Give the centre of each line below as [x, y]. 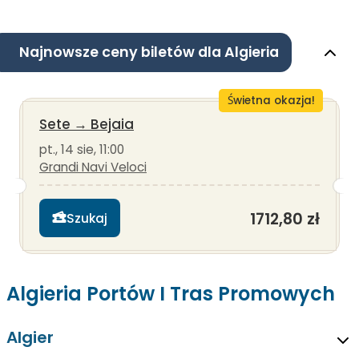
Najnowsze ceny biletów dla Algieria [149, 52]
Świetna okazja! [271, 101]
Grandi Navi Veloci [93, 167]
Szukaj [87, 218]
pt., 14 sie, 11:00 [82, 150]
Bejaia [112, 125]
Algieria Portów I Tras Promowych [171, 294]
